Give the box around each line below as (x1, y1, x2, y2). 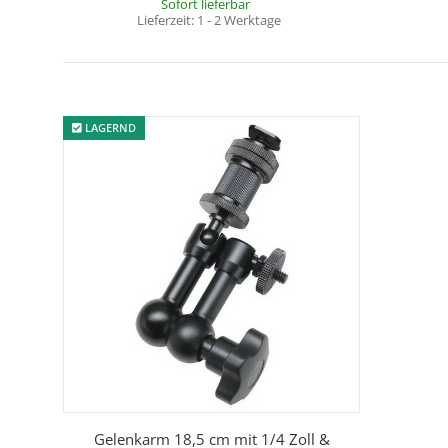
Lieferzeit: (136, 11, 197, 30)
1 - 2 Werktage (196, 11, 281, 30)
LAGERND (81, 120, 136, 136)
